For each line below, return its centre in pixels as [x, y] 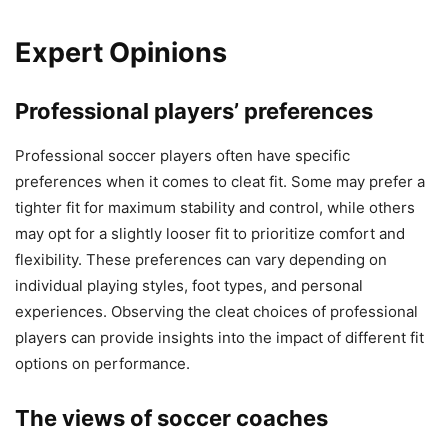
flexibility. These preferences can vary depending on [201, 260]
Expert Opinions [121, 53]
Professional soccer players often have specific [182, 156]
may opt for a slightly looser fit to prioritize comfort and [210, 234]
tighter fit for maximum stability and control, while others [215, 208]
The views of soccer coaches [171, 418]
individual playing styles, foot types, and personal [189, 286]
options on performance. [102, 364]
